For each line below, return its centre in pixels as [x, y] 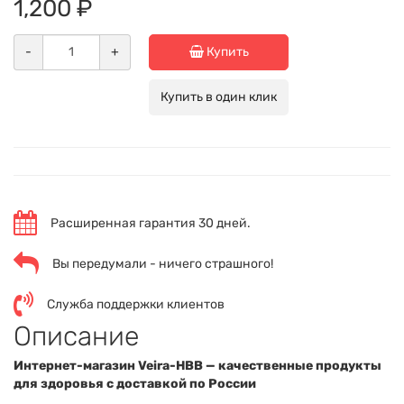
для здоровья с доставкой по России [135, 384]
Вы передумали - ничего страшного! [163, 263]
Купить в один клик [219, 97]
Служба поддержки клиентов [136, 304]
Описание [76, 336]
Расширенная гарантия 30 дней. [151, 223]
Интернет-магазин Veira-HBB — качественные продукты [197, 366]
